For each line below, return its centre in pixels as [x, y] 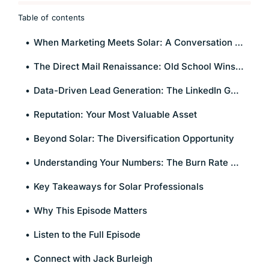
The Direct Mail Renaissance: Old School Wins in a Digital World [134, 67]
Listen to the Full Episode [87, 235]
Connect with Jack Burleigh [93, 259]
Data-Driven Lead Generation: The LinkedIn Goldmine [132, 91]
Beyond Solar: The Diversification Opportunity [134, 139]
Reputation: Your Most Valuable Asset [115, 115]
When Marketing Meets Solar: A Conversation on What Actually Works [134, 43]
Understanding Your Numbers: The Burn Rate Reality [132, 163]
